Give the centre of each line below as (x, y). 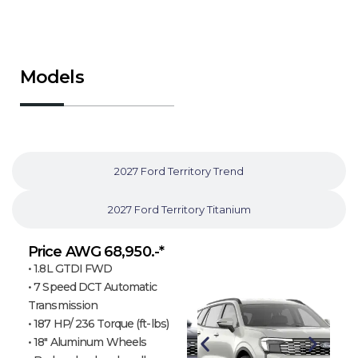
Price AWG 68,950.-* (96, 251)
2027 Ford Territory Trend (179, 171)
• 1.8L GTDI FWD (70, 268)
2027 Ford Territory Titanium (179, 209)
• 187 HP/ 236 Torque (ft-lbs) (98, 323)
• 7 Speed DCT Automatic (93, 286)
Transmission (63, 305)
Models (52, 77)
